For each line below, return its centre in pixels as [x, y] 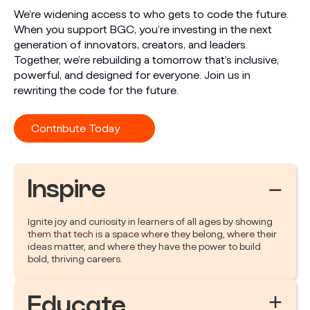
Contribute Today [75, 129]
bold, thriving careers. [75, 260]
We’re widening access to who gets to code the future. [151, 15]
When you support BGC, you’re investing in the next [143, 30]
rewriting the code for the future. [96, 91]
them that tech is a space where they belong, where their [152, 235]
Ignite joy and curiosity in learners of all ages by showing [150, 222]
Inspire [67, 190]
